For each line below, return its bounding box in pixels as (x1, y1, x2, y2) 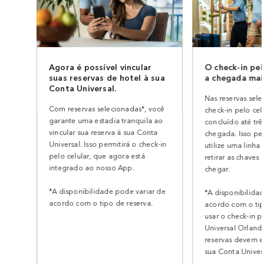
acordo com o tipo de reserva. (49, 197, 153, 207)
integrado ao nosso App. (49, 162, 135, 172)
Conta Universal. (49, 82, 117, 94)
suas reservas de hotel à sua (49, 71, 166, 83)
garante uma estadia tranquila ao (49, 115, 163, 125)
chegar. (204, 163, 230, 173)
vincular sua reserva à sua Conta (49, 127, 158, 137)
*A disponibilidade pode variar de (49, 186, 166, 196)
